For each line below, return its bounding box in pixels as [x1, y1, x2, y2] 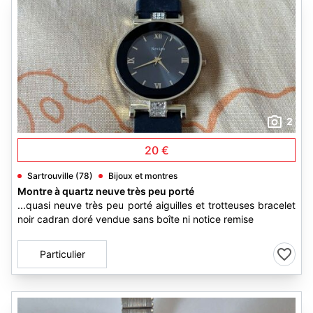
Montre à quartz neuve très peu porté [17, 185, 194, 197]
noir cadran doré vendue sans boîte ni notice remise [17, 213, 254, 225]
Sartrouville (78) [27, 170, 93, 181]
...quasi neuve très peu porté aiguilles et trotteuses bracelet [17, 199, 296, 211]
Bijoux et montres [108, 170, 177, 181]
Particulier [39, 248, 85, 260]
